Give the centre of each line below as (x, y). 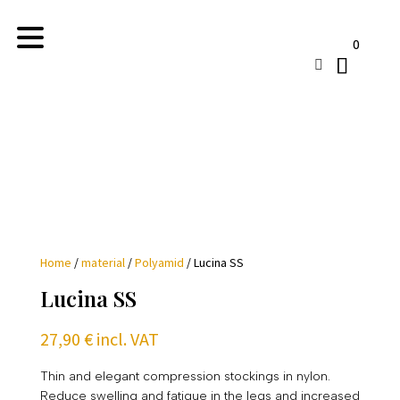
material (103, 262)
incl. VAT (127, 339)
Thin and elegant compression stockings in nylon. (185, 376)
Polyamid (159, 262)
